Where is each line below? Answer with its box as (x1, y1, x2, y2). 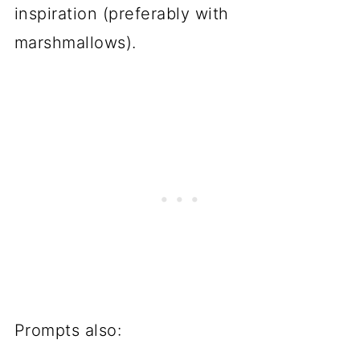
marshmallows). (14, 32, 137, 52)
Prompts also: (14, 320, 122, 340)
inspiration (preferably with (14, 3, 229, 23)
